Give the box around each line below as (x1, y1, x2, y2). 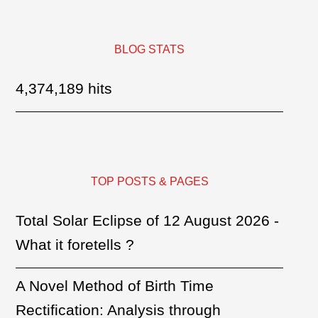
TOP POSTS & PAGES (90, 175, 209, 187)
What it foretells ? (16, 236, 135, 253)
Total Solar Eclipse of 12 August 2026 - (16, 212, 280, 229)
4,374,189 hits (16, 80, 113, 97)
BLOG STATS (114, 43, 185, 55)
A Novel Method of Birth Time (16, 278, 214, 294)
